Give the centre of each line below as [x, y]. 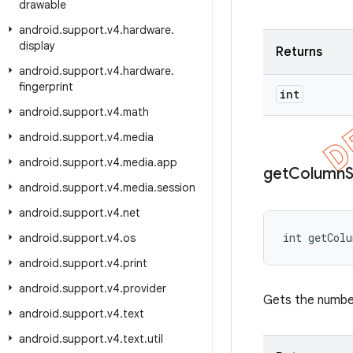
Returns [299, 52]
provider [145, 288]
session [176, 188]
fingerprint [46, 87]
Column [317, 174]
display [37, 46]
